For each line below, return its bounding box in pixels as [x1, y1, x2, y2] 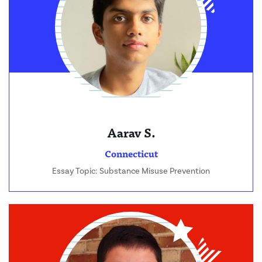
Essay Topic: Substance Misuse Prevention [52, 166, 210, 177]
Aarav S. [106, 123, 156, 143]
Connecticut [104, 146, 158, 161]
